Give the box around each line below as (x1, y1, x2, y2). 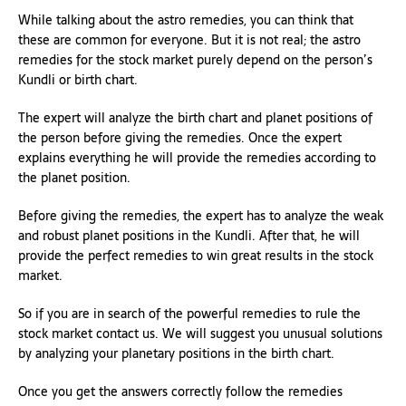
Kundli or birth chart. (18, 69, 138, 90)
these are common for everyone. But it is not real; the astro (18, 29, 361, 50)
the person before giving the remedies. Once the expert (18, 127, 342, 148)
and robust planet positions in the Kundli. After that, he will (18, 225, 360, 246)
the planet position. (18, 167, 130, 188)
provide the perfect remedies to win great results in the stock (18, 245, 373, 266)
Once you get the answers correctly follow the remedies (18, 381, 343, 401)
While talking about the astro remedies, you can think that (18, 9, 353, 30)
